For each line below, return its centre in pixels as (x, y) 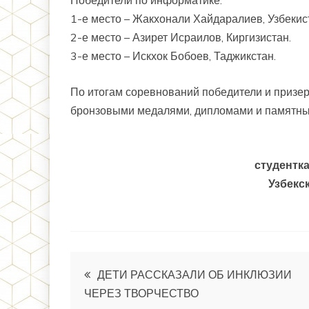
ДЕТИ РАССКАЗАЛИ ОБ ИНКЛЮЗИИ (195, 275)
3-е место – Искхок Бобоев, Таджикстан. (173, 56)
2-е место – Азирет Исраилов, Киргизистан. (181, 37)
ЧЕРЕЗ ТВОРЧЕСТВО (141, 293)
